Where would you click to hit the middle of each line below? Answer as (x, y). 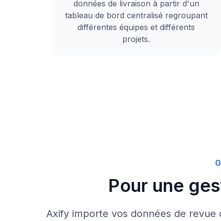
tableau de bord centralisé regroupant (136, 15)
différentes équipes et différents (136, 27)
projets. (136, 39)
